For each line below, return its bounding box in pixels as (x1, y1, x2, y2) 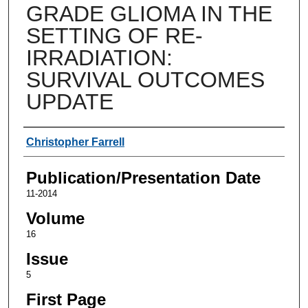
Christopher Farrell (25, 135, 124, 148)
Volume (25, 208, 85, 228)
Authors (23, 131, 80, 150)
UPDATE (25, 89, 113, 114)
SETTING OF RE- (25, 23, 203, 48)
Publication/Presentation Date (25, 168, 261, 187)
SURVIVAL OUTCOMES (25, 67, 265, 92)
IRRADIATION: (25, 45, 173, 70)
